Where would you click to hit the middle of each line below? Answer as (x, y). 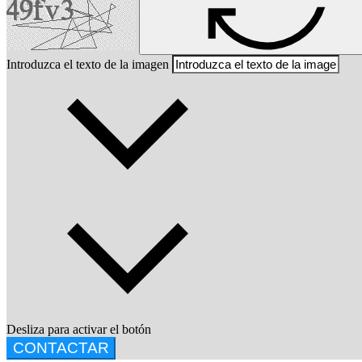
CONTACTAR (61, 347)
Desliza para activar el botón (79, 329)
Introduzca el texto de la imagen (88, 64)
